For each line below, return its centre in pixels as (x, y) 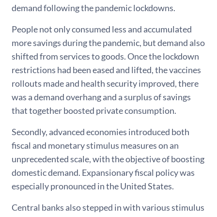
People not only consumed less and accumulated (102, 29)
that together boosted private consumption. (94, 110)
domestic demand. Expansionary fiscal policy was (103, 172)
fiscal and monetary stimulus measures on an (95, 145)
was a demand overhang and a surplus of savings (101, 97)
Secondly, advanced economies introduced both (101, 132)
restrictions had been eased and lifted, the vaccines (106, 70)
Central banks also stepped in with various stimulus (108, 207)
